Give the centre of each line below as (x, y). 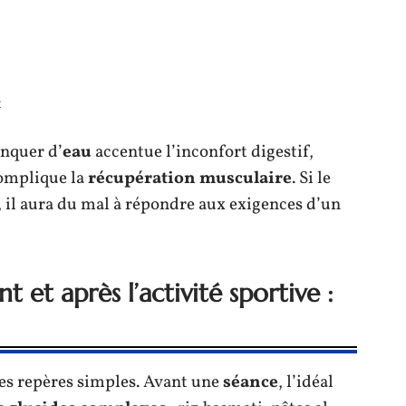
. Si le (311, 178)
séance (251, 382)
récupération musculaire (190, 178)
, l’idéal (306, 382)
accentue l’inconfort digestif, (203, 152)
